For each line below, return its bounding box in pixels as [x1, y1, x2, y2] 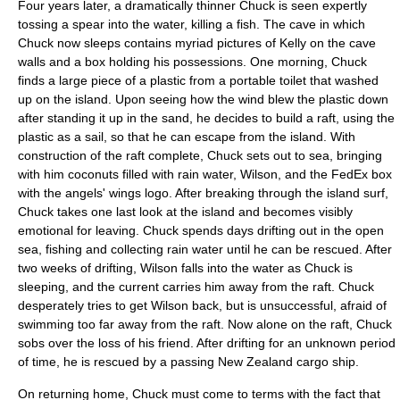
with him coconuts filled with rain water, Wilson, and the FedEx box [18, 166, 392, 181]
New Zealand [218, 354, 293, 369]
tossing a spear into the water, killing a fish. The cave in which [18, 16, 365, 31]
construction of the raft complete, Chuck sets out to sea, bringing [18, 147, 382, 162]
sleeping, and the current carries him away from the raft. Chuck [18, 279, 374, 294]
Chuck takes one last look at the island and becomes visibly [18, 204, 353, 219]
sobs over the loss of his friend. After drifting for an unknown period [18, 335, 396, 350]
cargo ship [296, 354, 355, 369]
